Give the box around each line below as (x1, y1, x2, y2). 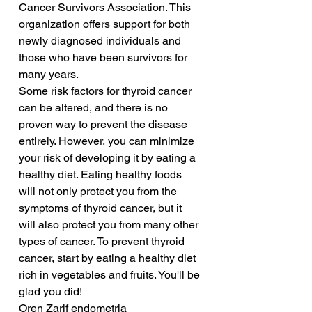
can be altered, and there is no (19, 101, 171, 115)
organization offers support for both (19, 17, 193, 31)
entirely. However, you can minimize (19, 134, 197, 148)
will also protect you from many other (19, 218, 201, 232)
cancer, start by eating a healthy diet (19, 251, 198, 265)
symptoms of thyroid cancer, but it (19, 201, 185, 215)
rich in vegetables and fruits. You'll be (19, 268, 203, 282)
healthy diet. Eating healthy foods (19, 168, 185, 182)
